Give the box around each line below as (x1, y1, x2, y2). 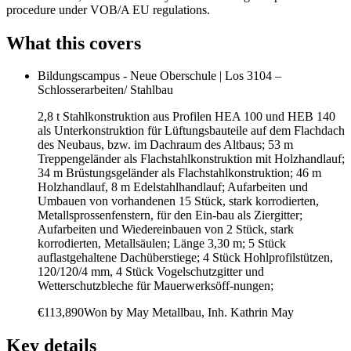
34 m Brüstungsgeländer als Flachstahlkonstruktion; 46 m (38, 166, 321, 180)
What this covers (6, 32, 141, 53)
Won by (84, 306, 126, 320)
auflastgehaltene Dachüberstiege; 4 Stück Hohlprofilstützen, (38, 251, 333, 265)
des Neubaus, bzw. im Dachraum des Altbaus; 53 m (38, 138, 293, 152)
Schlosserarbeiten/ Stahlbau (38, 83, 173, 97)
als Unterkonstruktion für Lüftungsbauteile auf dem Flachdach (38, 124, 345, 138)
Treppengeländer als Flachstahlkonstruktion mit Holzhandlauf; (38, 152, 345, 166)
